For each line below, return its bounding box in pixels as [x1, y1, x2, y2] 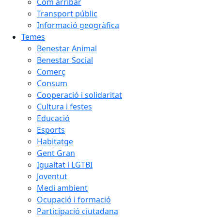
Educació [37, 113, 70, 124]
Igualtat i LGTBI [37, 159, 93, 170]
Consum [37, 78, 67, 89]
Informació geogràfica [37, 20, 119, 31]
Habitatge [37, 136, 73, 147]
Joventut [37, 171, 67, 182]
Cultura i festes [37, 101, 92, 112]
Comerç [37, 66, 65, 77]
